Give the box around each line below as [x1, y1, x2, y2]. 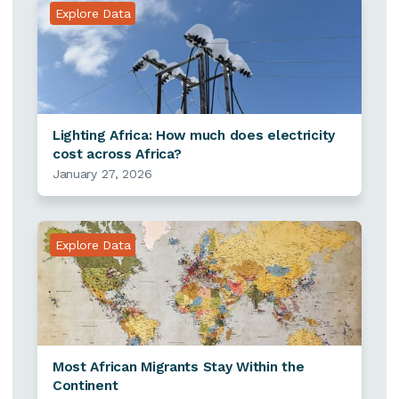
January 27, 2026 [52, 167, 152, 182]
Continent [52, 378, 118, 395]
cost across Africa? [52, 146, 182, 163]
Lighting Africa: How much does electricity [52, 127, 336, 144]
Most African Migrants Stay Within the [52, 359, 305, 376]
